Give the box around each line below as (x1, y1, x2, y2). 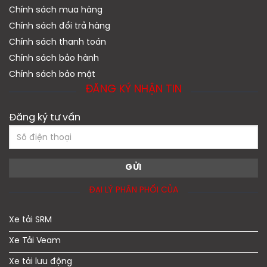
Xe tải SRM (9, 215, 52, 225)
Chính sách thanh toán (8, 38, 106, 48)
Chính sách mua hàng (8, 6, 103, 15)
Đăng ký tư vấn (8, 113, 80, 123)
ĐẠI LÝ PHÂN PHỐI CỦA (88, 186, 179, 195)
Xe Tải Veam (9, 236, 61, 246)
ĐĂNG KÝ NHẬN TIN (85, 84, 182, 96)
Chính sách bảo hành (8, 54, 99, 64)
